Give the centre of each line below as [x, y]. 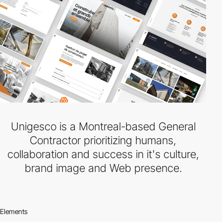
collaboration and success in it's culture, [103, 154]
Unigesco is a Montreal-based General [103, 126]
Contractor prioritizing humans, [103, 140]
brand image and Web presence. [103, 168]
